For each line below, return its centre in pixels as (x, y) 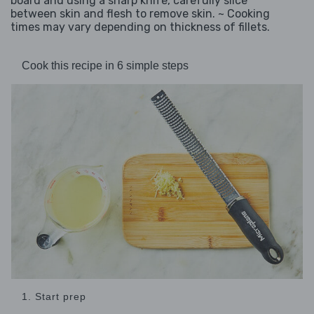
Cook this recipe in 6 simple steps (105, 66)
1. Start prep (54, 297)
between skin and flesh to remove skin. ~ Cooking (140, 14)
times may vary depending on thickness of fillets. (140, 27)
